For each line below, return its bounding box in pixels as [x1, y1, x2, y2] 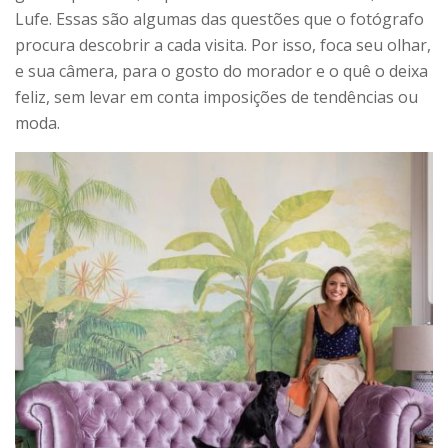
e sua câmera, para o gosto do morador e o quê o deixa [15, 59, 428, 82]
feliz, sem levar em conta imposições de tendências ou [15, 85, 418, 108]
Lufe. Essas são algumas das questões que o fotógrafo [15, 7, 424, 30]
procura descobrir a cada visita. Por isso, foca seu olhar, [15, 33, 431, 56]
